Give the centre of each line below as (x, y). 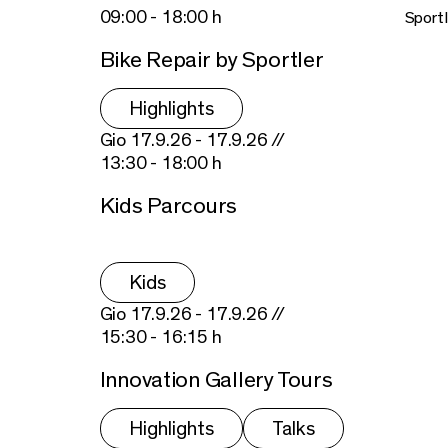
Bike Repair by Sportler (211, 60)
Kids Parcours (168, 205)
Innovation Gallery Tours (216, 379)
